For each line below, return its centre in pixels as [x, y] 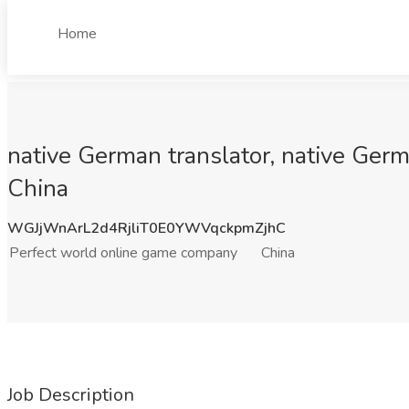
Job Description [71, 395]
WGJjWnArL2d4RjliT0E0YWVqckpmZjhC [147, 228]
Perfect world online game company [123, 253]
